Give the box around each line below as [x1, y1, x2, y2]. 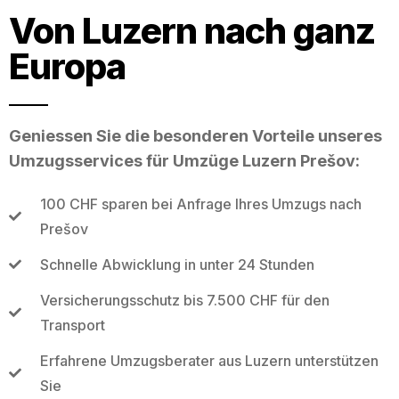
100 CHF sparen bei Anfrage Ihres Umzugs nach [39, 194, 362, 213]
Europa [9, 44, 126, 88]
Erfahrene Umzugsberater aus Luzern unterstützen [39, 351, 379, 370]
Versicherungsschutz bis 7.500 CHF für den [39, 290, 330, 309]
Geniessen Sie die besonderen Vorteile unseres [9, 126, 382, 145]
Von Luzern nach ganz [9, 8, 375, 53]
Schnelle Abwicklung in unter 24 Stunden [39, 255, 314, 273]
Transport [39, 315, 105, 334]
